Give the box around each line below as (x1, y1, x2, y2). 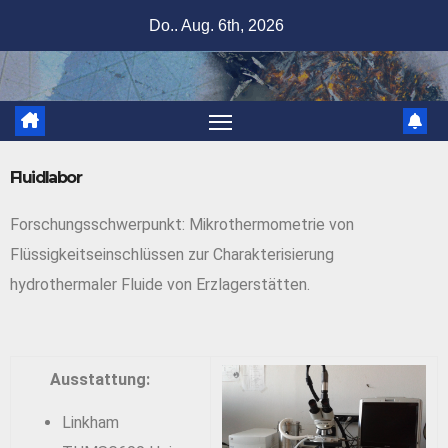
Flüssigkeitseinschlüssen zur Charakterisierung (10, 245, 334, 265)
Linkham (62, 412, 119, 432)
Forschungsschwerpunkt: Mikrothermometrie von (10, 215, 354, 235)
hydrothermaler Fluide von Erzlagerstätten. (10, 275, 310, 295)
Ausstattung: (22, 369, 150, 389)
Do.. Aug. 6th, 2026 (149, 17, 284, 34)
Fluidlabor (10, 168, 81, 188)
